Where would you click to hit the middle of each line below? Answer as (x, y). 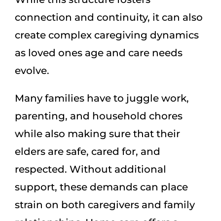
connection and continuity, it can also (109, 17)
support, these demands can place (101, 187)
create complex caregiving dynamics (107, 35)
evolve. (32, 70)
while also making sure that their (97, 133)
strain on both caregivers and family (105, 204)
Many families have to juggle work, (102, 98)
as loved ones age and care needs (99, 53)
